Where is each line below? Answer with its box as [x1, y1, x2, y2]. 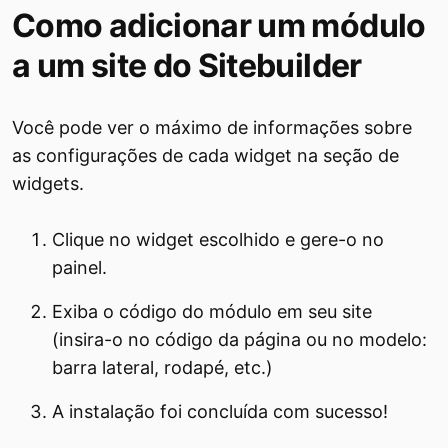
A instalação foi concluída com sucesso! [52, 401, 388, 422]
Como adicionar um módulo [12, 6, 426, 45]
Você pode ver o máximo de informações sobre [12, 117, 412, 138]
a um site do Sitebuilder [12, 46, 362, 85]
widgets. [12, 173, 84, 194]
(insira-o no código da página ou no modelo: [52, 329, 427, 350]
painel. [52, 257, 107, 278]
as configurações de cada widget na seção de [12, 145, 399, 166]
